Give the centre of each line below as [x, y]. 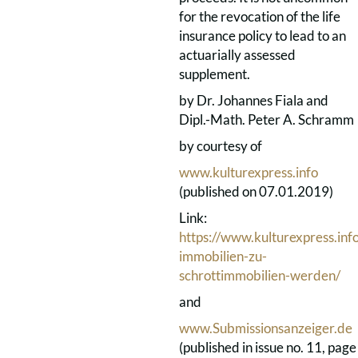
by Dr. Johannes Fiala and [254, 100]
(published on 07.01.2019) [256, 191]
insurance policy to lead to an [263, 36]
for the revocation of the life [260, 16]
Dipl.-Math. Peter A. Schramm [267, 119]
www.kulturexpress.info [249, 172]
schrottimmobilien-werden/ [260, 275]
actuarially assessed [237, 55]
